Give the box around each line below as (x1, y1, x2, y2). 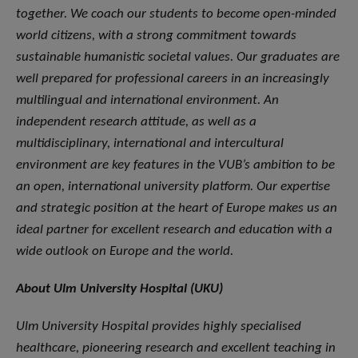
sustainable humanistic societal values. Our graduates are (16, 50, 340, 65)
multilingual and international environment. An (16, 93, 279, 108)
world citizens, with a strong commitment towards (16, 29, 296, 43)
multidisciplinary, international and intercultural (16, 137, 284, 151)
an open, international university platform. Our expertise (16, 180, 330, 194)
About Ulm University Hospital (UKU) (16, 282, 223, 296)
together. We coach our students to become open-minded (16, 7, 336, 22)
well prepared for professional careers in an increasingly (16, 72, 329, 86)
